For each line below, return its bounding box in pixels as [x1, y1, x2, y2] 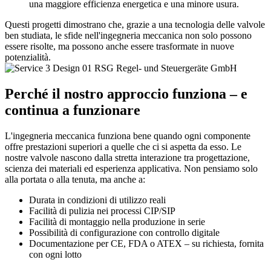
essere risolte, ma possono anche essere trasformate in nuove [5, 41, 234, 52]
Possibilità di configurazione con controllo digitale [29, 227, 220, 238]
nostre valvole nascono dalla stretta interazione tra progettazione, [5, 152, 250, 163]
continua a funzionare [5, 102, 140, 119]
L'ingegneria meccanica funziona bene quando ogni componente [5, 130, 250, 141]
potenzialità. [5, 52, 51, 63]
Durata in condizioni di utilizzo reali [29, 194, 166, 205]
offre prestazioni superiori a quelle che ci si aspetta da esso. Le [5, 141, 241, 152]
